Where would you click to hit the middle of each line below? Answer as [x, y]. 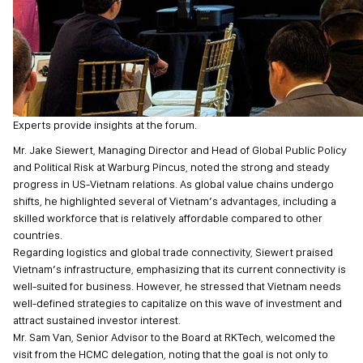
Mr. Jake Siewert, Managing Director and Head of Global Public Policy [180, 150]
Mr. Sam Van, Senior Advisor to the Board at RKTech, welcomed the [174, 337]
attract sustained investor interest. [97, 320]
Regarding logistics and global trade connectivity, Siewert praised [173, 252]
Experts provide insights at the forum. [105, 125]
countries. [38, 235]
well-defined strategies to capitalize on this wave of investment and [177, 303]
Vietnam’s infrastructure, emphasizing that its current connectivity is [179, 269]
